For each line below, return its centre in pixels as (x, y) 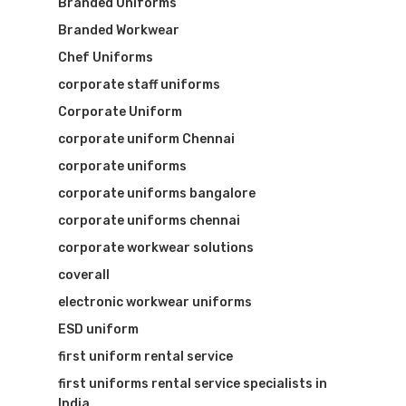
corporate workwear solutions (156, 247)
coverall (84, 275)
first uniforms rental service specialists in (193, 383)
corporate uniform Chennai (146, 139)
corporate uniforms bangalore (157, 193)
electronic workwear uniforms (155, 302)
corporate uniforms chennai (149, 220)
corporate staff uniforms (139, 84)
